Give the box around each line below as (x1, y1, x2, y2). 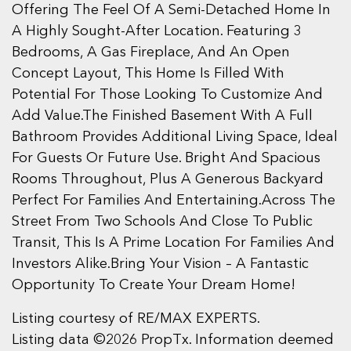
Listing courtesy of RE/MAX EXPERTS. (12, 311, 260, 326)
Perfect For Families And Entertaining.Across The (12, 193, 335, 208)
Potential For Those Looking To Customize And (12, 87, 323, 102)
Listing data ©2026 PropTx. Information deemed (12, 332, 334, 347)
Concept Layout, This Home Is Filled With (12, 66, 284, 81)
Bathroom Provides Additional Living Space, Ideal (12, 129, 338, 144)
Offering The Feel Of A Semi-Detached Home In (12, 2, 331, 17)
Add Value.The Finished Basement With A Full (12, 108, 313, 123)
